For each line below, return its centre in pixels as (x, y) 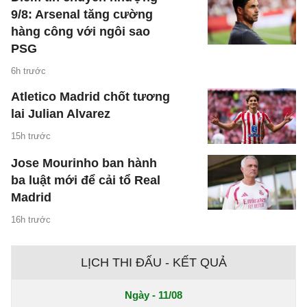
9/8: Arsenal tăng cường (82, 15)
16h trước (31, 219)
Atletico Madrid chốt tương (90, 97)
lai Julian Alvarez (61, 114)
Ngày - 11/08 (153, 295)
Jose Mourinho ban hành (84, 163)
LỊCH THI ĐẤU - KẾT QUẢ (153, 262)
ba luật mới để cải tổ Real (86, 180)
